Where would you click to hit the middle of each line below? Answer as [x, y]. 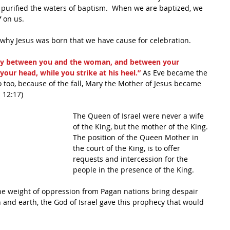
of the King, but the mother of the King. [141, 127]
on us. [13, 19]
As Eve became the [175, 73]
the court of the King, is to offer [128, 148]
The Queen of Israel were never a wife [139, 116]
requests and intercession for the [131, 159]
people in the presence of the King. [133, 170]
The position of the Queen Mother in [137, 137]
